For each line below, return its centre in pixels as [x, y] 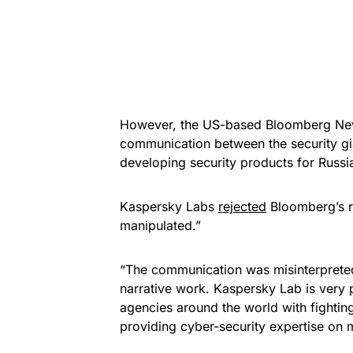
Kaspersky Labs [167, 206]
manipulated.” [160, 225]
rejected [242, 206]
